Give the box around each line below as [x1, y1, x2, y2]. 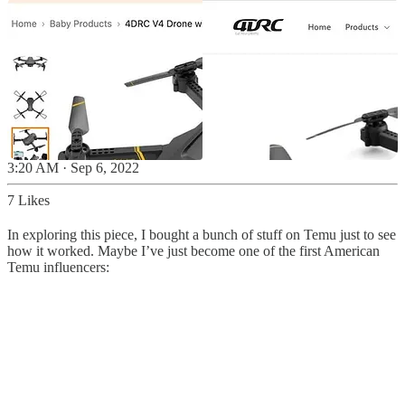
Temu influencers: [7, 259, 109, 276]
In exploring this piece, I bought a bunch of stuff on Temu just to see [7, 227, 396, 243]
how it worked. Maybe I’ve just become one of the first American [7, 243, 380, 259]
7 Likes [7, 193, 50, 209]
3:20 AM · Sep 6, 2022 [7, 160, 139, 176]
